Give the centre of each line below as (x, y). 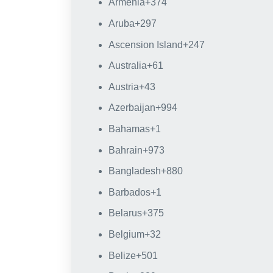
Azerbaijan (132, 108)
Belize (122, 255)
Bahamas (129, 129)
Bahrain (125, 150)
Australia (127, 66)
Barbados (129, 192)
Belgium (126, 234)
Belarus (125, 213)
